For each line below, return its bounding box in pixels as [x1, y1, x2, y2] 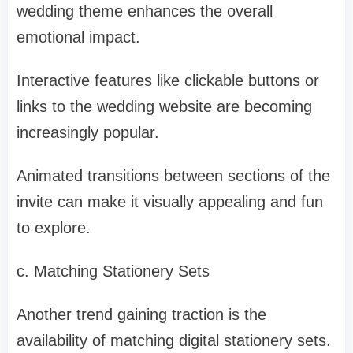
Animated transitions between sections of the [17, 167, 330, 185]
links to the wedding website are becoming [17, 98, 312, 116]
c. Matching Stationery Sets [17, 262, 210, 281]
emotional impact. [17, 28, 140, 46]
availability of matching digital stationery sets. [17, 332, 331, 350]
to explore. [17, 219, 91, 237]
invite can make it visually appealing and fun [17, 193, 323, 211]
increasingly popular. [17, 124, 159, 142]
